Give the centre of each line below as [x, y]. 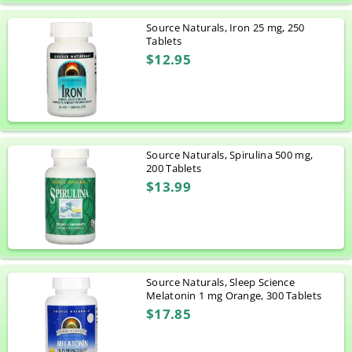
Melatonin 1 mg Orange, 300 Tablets [234, 296]
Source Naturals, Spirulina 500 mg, [230, 155]
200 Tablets [174, 169]
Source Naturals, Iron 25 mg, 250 [225, 28]
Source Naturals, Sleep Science [220, 282]
